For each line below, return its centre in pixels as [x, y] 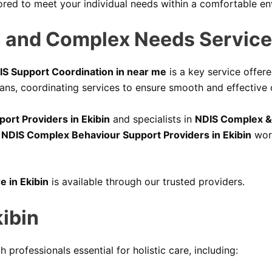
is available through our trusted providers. [147, 182]
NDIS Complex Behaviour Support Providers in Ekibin [126, 134]
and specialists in [152, 119]
